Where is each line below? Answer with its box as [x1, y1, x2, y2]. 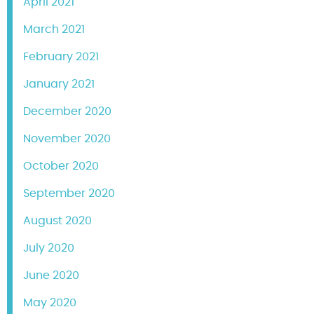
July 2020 [23, 243, 74, 254]
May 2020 [23, 297, 76, 309]
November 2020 [23, 133, 111, 145]
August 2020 [23, 215, 92, 227]
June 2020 [23, 270, 79, 282]
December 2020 [23, 106, 111, 118]
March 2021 [23, 24, 85, 36]
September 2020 [23, 188, 115, 200]
